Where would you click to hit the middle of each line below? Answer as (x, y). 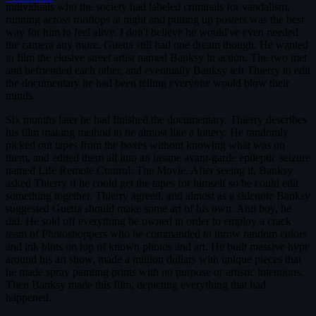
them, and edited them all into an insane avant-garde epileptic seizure (158, 157)
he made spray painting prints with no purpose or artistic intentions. (154, 272)
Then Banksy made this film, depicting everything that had (136, 284)
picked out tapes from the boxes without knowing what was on (145, 145)
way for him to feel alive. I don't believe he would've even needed (152, 32)
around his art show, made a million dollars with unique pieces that (153, 259)
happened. (29, 297)
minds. (20, 95)
